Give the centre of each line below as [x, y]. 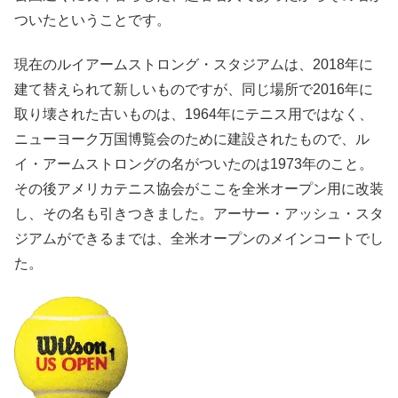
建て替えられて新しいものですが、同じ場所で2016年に [194, 90]
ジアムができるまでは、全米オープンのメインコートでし [199, 239]
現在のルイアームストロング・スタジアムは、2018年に [194, 65]
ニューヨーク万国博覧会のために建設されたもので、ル [192, 139]
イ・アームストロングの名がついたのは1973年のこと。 [194, 164]
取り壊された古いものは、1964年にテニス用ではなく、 [194, 115]
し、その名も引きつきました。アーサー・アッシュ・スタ [199, 214]
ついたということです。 [92, 20]
